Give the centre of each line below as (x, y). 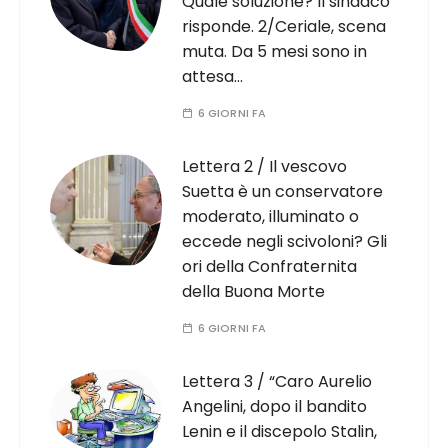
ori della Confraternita (270, 266)
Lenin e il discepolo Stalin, (280, 431)
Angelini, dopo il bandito (275, 406)
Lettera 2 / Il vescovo (265, 166)
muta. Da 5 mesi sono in (275, 51)
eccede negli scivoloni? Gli (285, 241)
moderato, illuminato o (271, 216)
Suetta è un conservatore (283, 191)
